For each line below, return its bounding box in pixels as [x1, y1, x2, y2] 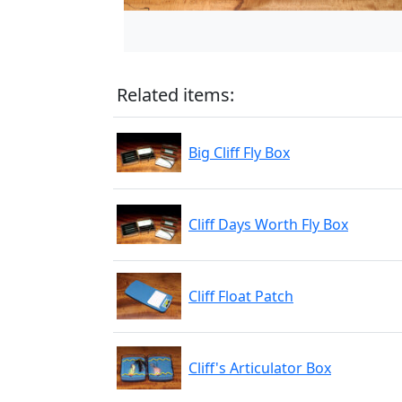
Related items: [117, 83, 234, 107]
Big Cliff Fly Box [188, 143, 290, 162]
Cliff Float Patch [188, 286, 293, 306]
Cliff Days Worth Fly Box [188, 214, 348, 234]
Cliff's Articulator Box [188, 358, 331, 378]
